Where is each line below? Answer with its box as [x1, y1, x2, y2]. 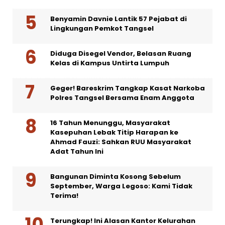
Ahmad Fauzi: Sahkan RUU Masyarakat [50, 137, 191, 147]
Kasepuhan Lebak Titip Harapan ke [50, 127, 178, 137]
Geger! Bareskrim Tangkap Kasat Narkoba [50, 83, 205, 93]
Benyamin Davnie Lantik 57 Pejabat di [50, 14, 187, 24]
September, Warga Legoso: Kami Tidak [50, 181, 192, 191]
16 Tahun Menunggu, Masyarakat [50, 118, 170, 128]
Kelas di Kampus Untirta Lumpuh [50, 58, 169, 68]
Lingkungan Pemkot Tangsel [50, 23, 154, 33]
